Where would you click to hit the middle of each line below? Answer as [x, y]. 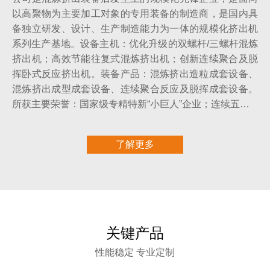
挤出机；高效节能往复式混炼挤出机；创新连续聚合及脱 [135, 58]
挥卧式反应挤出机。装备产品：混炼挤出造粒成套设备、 [135, 74]
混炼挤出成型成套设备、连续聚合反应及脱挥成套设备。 [135, 89]
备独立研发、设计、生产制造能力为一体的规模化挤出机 [135, 28]
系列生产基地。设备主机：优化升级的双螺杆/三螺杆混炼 [135, 43]
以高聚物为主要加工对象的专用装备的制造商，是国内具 [135, 13]
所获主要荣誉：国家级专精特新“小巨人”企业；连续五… [131, 104]
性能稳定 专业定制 [135, 252]
